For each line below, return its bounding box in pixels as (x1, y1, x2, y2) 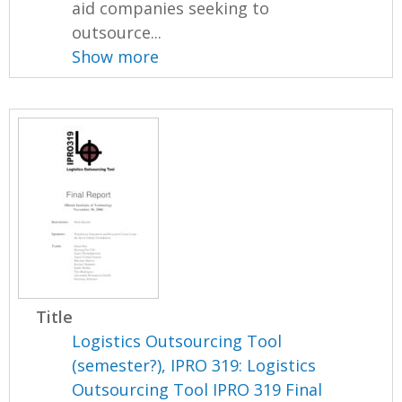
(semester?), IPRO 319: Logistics (72, 354, 317, 376)
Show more (72, 45, 160, 67)
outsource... (72, 21, 162, 43)
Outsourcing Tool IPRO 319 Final (72, 378, 323, 400)
